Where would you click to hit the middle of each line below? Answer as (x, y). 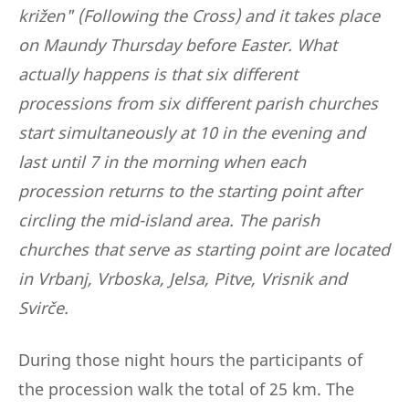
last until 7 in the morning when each (162, 162)
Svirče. (43, 308)
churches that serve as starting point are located (204, 250)
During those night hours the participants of (190, 360)
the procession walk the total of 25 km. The (186, 389)
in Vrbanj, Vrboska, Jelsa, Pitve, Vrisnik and (183, 279)
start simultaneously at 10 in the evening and (192, 133)
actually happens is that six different (158, 74)
